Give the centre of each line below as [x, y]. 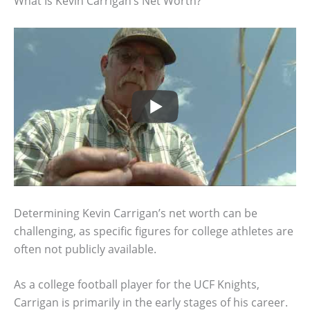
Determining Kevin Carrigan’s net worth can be [136, 213]
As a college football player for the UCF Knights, [137, 285]
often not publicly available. [85, 249]
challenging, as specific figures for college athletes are [154, 231]
